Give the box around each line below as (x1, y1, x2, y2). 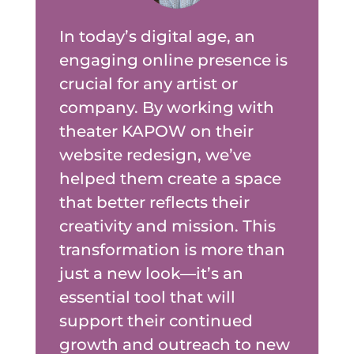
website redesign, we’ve (58, 145, 251, 164)
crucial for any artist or (58, 73, 238, 93)
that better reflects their (58, 192, 250, 212)
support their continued (58, 311, 253, 330)
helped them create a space (58, 168, 281, 188)
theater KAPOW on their (58, 121, 254, 141)
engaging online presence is (58, 50, 288, 70)
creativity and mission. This (58, 216, 276, 235)
